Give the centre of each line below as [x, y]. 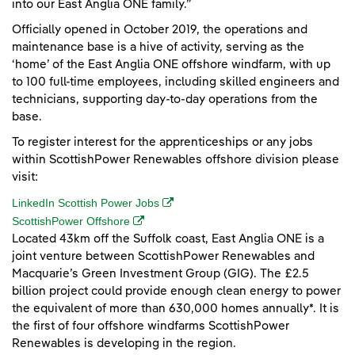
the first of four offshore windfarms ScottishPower [151, 326]
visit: [27, 177]
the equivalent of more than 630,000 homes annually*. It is [176, 308]
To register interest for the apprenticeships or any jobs [162, 142]
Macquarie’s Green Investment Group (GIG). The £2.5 [160, 273]
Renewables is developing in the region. [126, 343]
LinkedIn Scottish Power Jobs [87, 202]
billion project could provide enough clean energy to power [176, 291]
